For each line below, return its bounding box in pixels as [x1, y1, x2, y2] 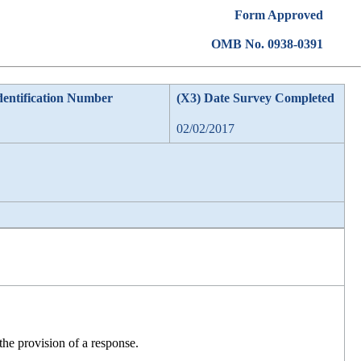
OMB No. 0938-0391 [210, 37, 323, 51]
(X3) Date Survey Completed [176, 91, 334, 105]
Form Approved [234, 8, 323, 22]
